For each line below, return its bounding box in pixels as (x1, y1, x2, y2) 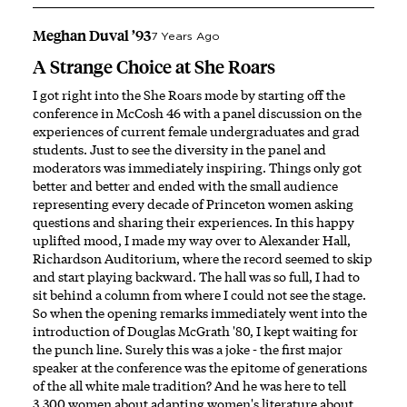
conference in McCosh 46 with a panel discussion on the (33, 104, 362, 123)
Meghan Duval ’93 (33, 27, 151, 45)
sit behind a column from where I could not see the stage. (33, 286, 366, 304)
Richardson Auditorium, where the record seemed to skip (33, 250, 372, 268)
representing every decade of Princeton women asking (33, 195, 353, 213)
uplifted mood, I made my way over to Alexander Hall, (33, 232, 351, 250)
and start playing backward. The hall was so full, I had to (33, 268, 360, 286)
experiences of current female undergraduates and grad (33, 123, 360, 141)
